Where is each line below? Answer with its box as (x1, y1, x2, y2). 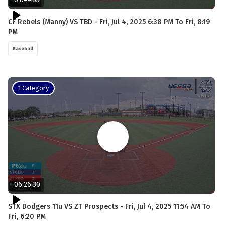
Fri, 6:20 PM (8, 212, 46, 221)
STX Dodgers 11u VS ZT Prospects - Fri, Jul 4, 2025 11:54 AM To (8, 202, 210, 211)
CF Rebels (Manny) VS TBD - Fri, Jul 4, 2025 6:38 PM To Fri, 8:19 (8, 17, 210, 26)
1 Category (18, 84, 49, 92)
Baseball (13, 46, 33, 51)
